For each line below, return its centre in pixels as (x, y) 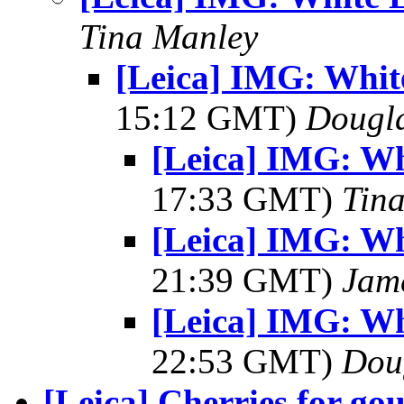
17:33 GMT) (247, 199)
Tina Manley (169, 37)
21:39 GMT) (247, 280)
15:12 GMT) (211, 118)
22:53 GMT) (247, 361)
